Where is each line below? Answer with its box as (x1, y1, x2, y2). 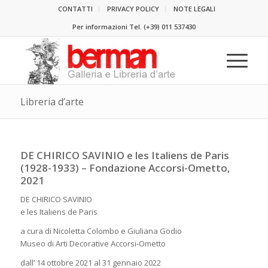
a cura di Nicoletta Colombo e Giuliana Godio (20, 226, 184, 237)
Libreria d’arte (20, 95, 84, 108)
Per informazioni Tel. (72, 22, 144, 31)
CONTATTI (58, 4, 93, 13)
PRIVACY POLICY (107, 4, 160, 13)
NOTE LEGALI (173, 4, 216, 13)
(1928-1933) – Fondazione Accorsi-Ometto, (20, 161, 230, 175)
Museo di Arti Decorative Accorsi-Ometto (20, 238, 166, 249)
